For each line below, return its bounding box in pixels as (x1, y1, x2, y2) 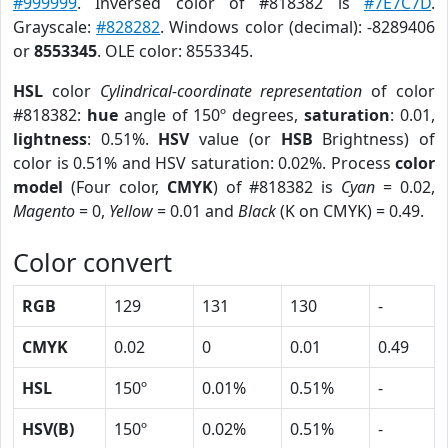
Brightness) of (312, 128, 436, 150)
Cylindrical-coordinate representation (99, 80, 363, 102)
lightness (13, 128, 87, 150)
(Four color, (63, 176, 167, 198)
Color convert (13, 245, 172, 279)
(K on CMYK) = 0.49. (276, 200, 424, 222)
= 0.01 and (153, 200, 238, 222)
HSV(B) (22, 418, 74, 440)
